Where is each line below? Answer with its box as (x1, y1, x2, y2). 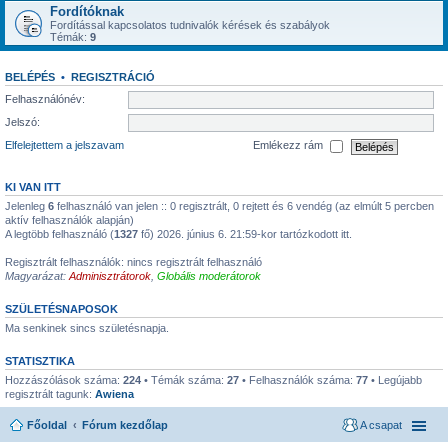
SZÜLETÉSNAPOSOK (5, 303, 118, 315)
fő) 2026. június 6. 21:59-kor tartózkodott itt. (138, 228, 352, 240)
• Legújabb (368, 374, 422, 386)
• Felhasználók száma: (239, 374, 356, 386)
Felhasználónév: (5, 92, 85, 105)
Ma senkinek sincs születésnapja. (5, 322, 169, 334)
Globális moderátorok (157, 270, 261, 282)
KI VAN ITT (5, 181, 61, 193)
